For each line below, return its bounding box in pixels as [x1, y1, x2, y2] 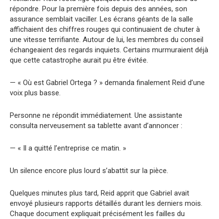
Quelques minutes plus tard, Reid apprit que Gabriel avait [10, 189, 189, 198]
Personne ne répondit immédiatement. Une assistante [10, 111, 182, 120]
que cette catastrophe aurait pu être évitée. [10, 56, 148, 65]
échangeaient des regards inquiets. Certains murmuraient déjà [10, 45, 208, 55]
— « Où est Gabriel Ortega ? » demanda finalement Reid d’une [10, 78, 205, 88]
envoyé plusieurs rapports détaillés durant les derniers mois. [10, 199, 202, 208]
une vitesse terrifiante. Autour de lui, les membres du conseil [10, 35, 203, 44]
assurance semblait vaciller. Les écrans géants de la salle [10, 15, 193, 24]
